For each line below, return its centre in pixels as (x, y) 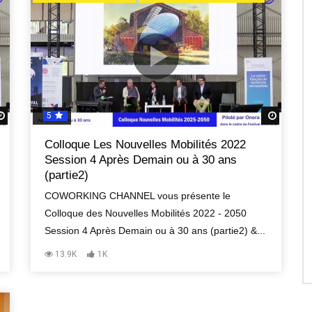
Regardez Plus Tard (50, 116)
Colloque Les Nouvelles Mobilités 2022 (145, 145)
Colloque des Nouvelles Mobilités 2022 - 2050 (146, 213)
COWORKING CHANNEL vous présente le (138, 196)
